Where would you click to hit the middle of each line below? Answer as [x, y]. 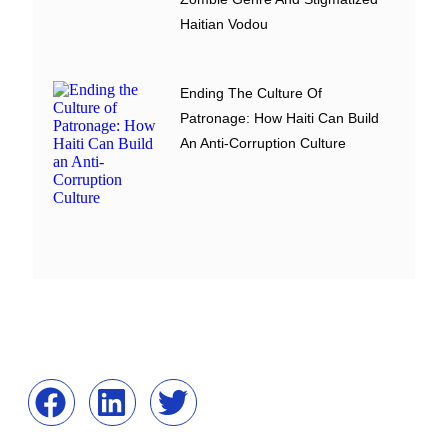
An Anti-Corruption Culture [263, 142]
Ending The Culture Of [251, 92]
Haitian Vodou [224, 23]
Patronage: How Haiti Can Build [280, 117]
